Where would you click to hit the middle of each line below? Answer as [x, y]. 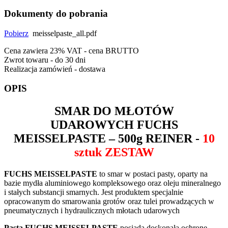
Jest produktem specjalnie [142, 192]
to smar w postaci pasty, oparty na [152, 174]
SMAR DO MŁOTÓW [114, 111]
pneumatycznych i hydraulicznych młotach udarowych [92, 211]
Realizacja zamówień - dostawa [55, 69]
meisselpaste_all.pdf [63, 33]
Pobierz [16, 33]
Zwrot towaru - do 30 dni [45, 60]
